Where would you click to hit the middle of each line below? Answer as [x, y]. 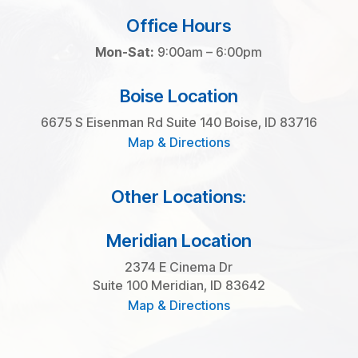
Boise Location [179, 96]
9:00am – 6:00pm [209, 52]
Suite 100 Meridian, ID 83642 [179, 286]
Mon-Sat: [125, 52]
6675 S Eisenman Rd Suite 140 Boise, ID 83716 [179, 123]
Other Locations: [179, 197]
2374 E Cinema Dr [179, 267]
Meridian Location [179, 241]
